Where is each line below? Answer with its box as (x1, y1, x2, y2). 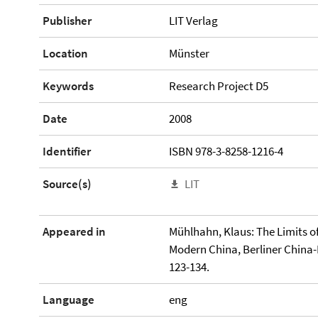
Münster (168, 45, 209, 61)
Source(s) (43, 175, 92, 192)
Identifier (43, 143, 91, 159)
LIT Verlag (168, 12, 218, 28)
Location (43, 45, 88, 61)
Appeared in (43, 223, 106, 239)
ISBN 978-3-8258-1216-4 (168, 143, 283, 159)
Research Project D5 (168, 77, 268, 94)
